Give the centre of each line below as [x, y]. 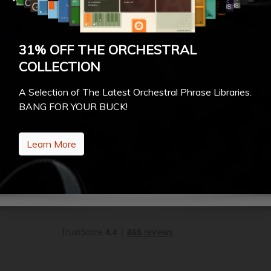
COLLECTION [59, 66]
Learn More [51, 144]
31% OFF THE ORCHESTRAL [107, 49]
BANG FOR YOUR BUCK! [73, 106]
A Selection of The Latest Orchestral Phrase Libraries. [135, 92]
